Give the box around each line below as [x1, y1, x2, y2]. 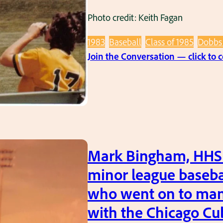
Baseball [109, 35, 141, 48]
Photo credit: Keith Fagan [88, 11, 183, 24]
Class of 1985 [145, 35, 194, 48]
